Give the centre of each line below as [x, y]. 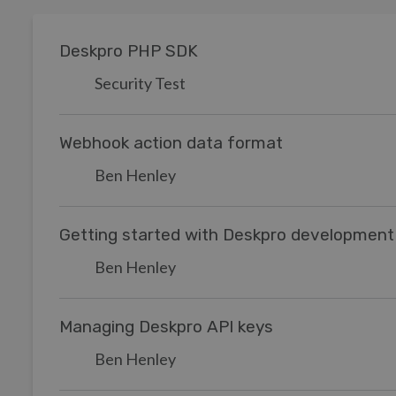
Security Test [140, 83]
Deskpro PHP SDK [129, 51]
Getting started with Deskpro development [227, 235]
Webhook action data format [171, 143]
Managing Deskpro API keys [166, 327]
